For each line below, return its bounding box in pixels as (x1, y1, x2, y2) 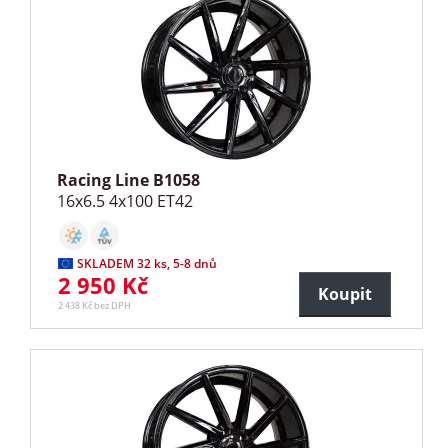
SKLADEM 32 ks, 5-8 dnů (77, 255, 218, 273)
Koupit (317, 283, 372, 306)
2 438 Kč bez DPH (58, 299, 132, 313)
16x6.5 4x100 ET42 (57, 190, 194, 213)
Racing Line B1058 (57, 169, 201, 192)
